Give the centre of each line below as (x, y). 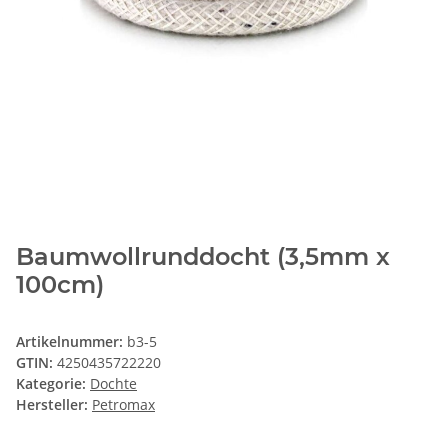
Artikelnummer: (71, 341)
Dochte (113, 383)
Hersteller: (52, 404)
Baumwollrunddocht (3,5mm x (203, 256)
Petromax (123, 404)
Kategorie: (53, 383)
